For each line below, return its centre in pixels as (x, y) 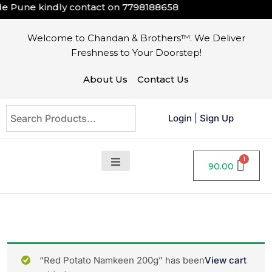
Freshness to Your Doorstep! (136, 53)
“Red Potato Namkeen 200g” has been (122, 260)
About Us (105, 79)
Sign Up (217, 118)
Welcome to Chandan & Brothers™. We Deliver (136, 38)
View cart (226, 260)
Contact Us (163, 79)
